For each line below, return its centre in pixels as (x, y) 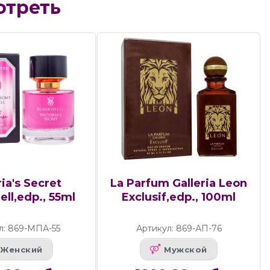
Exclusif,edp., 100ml (179, 197)
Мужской (186, 249)
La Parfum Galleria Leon (179, 184)
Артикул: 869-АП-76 (179, 229)
